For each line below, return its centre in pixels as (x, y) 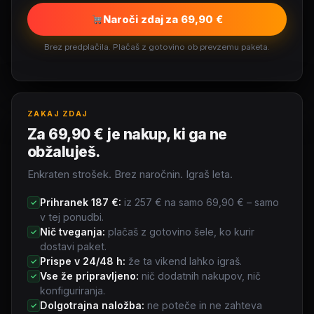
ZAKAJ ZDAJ (58, 114)
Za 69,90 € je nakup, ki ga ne (127, 134)
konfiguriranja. (73, 290)
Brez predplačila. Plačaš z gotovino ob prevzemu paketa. (157, 47)
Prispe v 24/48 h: (83, 261)
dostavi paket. (73, 246)
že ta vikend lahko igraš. (184, 261)
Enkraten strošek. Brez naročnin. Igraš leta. (130, 174)
